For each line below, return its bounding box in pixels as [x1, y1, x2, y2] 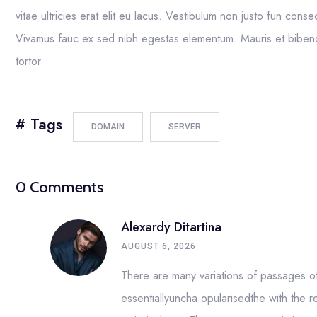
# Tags [16, 113, 62, 135]
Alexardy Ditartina [121, 218, 222, 236]
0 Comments [16, 178, 104, 197]
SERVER [168, 122, 201, 132]
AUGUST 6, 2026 [121, 241, 197, 251]
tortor [16, 53, 41, 69]
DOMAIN [91, 122, 125, 132]
